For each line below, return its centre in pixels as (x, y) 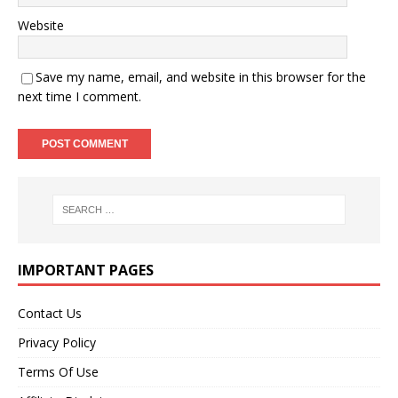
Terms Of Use (58, 371)
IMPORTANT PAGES (86, 270)
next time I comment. (80, 96)
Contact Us (50, 313)
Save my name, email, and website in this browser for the (201, 76)
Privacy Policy (57, 342)
